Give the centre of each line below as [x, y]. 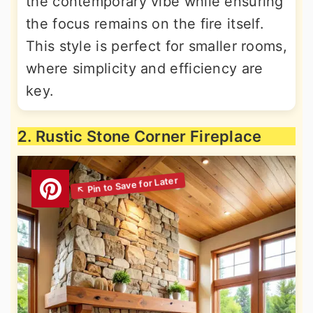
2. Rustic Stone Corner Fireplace [140, 136]
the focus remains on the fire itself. [145, 24]
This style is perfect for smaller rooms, [156, 46]
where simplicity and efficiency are [145, 68]
